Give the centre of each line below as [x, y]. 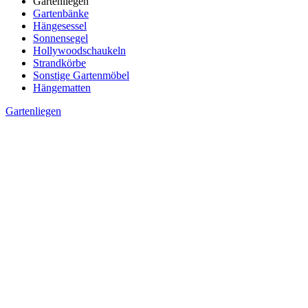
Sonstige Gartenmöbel [81, 76]
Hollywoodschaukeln [79, 51]
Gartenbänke [61, 14]
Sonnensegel [60, 38]
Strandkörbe [59, 63]
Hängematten [62, 88]
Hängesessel [60, 26]
